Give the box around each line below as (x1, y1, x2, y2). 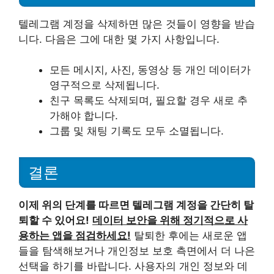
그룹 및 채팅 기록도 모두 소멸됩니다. (50, 125, 224, 138)
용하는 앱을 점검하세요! (18, 229, 131, 242)
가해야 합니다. (50, 109, 118, 122)
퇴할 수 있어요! (18, 214, 89, 226)
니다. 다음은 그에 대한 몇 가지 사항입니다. (18, 32, 220, 45)
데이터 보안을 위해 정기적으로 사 (92, 214, 248, 226)
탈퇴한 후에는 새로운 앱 (131, 229, 247, 242)
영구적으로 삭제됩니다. (50, 79, 160, 92)
